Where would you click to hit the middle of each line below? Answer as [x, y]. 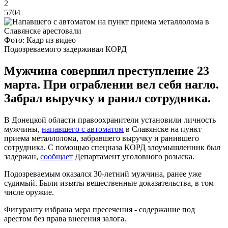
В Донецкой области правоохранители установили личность [110, 120]
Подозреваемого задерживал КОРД [65, 49]
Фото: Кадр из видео [40, 40]
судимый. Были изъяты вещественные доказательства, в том [109, 183]
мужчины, [23, 129]
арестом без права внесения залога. [65, 218]
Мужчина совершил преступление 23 [107, 70]
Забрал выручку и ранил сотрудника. [107, 98]
